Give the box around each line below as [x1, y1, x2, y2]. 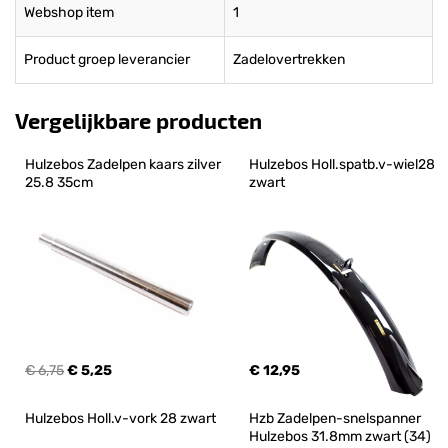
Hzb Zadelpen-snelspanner [249, 410, 424, 427]
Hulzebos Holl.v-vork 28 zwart [25, 410, 216, 427]
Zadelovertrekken [233, 51, 345, 68]
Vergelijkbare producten [15, 107, 262, 133]
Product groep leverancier [24, 51, 190, 68]
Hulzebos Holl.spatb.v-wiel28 [249, 156, 438, 173]
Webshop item [24, 4, 114, 21]
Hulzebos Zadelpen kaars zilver [25, 156, 224, 173]
